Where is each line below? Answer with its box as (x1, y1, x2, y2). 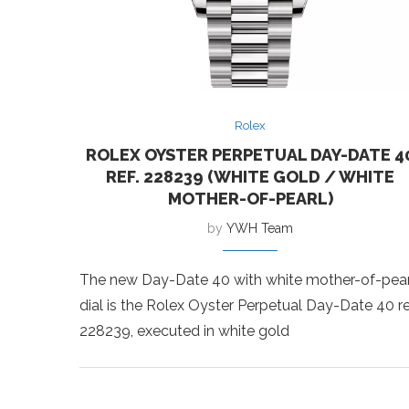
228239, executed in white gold (79, 321, 289, 340)
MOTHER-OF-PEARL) (167, 188, 333, 208)
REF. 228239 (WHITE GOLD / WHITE (106, 166, 395, 186)
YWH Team (226, 220, 294, 236)
